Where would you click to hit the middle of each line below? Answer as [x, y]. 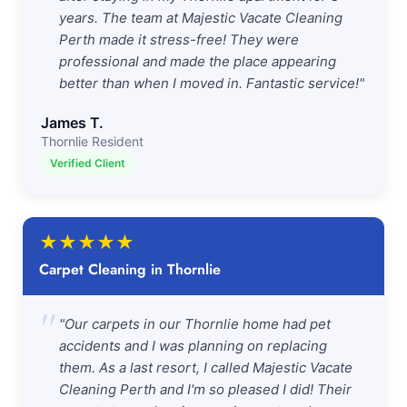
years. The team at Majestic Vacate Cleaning [201, 18]
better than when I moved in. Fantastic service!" [212, 83]
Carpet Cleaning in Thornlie [130, 269]
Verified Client [88, 163]
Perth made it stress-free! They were [179, 40]
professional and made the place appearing [198, 61]
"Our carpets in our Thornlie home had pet [195, 324]
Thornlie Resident [92, 141]
